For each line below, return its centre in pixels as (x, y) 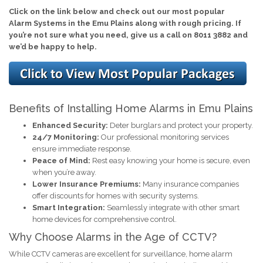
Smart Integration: (69, 207)
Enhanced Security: (70, 125)
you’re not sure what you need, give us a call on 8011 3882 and (128, 35)
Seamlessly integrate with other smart (172, 207)
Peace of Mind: (61, 160)
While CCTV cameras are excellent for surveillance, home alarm (121, 254)
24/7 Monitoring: (66, 137)
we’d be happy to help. (53, 46)
